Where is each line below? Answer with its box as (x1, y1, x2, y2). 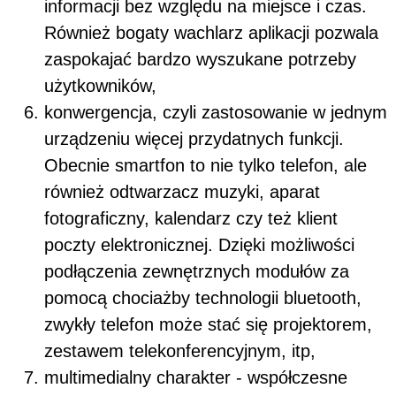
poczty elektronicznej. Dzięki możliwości (44, 234, 354, 255)
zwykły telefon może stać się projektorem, (44, 314, 372, 334)
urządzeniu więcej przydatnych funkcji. (44, 128, 344, 148)
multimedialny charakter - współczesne (44, 367, 347, 387)
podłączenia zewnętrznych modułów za (44, 261, 349, 281)
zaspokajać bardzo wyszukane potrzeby (44, 49, 356, 69)
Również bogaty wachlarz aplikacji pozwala (44, 22, 378, 42)
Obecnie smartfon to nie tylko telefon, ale (44, 155, 367, 175)
